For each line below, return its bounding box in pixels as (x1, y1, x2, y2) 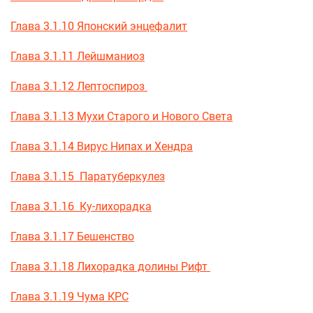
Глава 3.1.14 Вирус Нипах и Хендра (10, 138, 193, 154)
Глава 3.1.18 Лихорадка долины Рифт (10, 259, 210, 274)
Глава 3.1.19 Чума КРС (10, 289, 129, 304)
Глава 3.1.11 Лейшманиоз (10, 48, 145, 64)
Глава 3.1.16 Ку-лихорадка (10, 198, 152, 214)
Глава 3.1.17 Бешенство (10, 228, 134, 244)
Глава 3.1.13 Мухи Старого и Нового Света (10, 108, 233, 124)
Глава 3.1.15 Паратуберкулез (10, 168, 165, 184)
